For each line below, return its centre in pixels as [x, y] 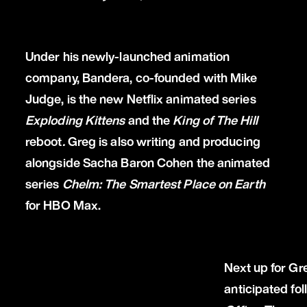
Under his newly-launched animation [127, 56]
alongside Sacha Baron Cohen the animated [148, 162]
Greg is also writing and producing [162, 141]
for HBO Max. [64, 205]
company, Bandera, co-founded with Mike [141, 77]
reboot [44, 141]
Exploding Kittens [75, 120]
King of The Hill [215, 120]
